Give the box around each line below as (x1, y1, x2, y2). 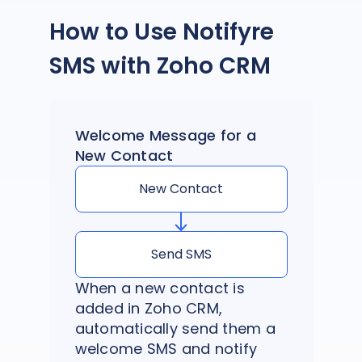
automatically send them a (74, 318, 276, 339)
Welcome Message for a (74, 125, 256, 145)
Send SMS (150, 244, 212, 263)
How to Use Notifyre (48, 16, 274, 48)
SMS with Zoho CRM (48, 50, 271, 82)
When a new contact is (74, 277, 245, 298)
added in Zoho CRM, (74, 297, 222, 318)
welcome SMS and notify (74, 338, 257, 359)
